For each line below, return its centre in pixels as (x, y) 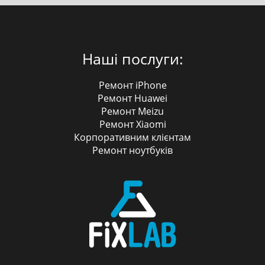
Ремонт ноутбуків (132, 151)
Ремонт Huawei (132, 98)
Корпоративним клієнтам (132, 138)
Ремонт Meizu (132, 112)
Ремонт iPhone (132, 85)
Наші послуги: (132, 59)
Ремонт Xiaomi (132, 125)
